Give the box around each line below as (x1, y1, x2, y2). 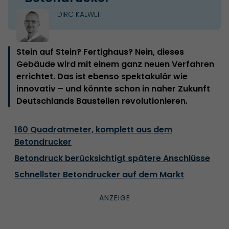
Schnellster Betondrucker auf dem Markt (14, 168, 184, 180)
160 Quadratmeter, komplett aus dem (14, 123, 172, 135)
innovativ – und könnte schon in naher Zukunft (16, 82, 210, 95)
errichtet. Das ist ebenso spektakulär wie (16, 70, 188, 82)
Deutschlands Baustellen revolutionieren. (16, 95, 188, 107)
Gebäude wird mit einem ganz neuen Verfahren (16, 58, 214, 70)
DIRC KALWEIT (57, 9, 103, 19)
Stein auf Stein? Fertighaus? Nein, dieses (16, 45, 184, 58)
